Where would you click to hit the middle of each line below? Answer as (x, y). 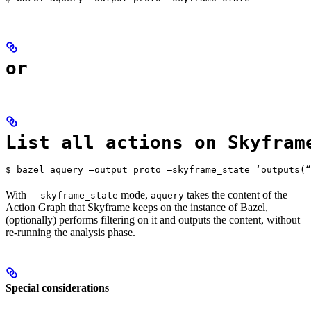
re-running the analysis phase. (70, 233)
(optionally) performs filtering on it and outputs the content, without (153, 220)
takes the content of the (236, 195)
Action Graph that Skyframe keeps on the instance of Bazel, (137, 208)
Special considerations (57, 287)
